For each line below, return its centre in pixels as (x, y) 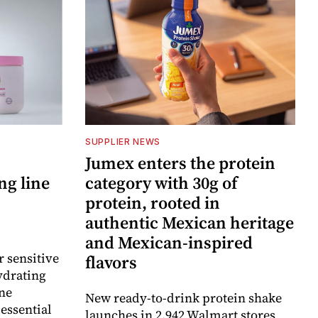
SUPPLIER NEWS (123, 142)
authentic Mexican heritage (190, 223)
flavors (111, 263)
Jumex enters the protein (180, 163)
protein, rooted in (153, 203)
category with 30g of (161, 183)
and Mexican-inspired (169, 243)
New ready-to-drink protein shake (183, 298)
